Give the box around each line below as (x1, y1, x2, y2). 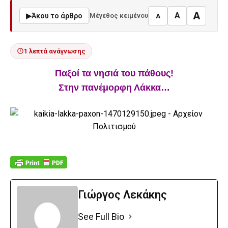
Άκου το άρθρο (32, 11, 82, 20)
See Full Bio (78, 211, 124, 222)
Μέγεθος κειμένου (90, 12, 148, 20)
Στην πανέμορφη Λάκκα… (58, 82, 170, 93)
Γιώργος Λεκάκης (78, 188, 167, 201)
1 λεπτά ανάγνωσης (24, 47, 85, 55)
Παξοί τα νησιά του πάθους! (54, 68, 174, 78)
